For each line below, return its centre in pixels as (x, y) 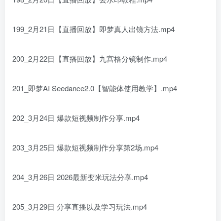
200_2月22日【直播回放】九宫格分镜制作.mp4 (90, 58)
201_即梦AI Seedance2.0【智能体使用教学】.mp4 (95, 88)
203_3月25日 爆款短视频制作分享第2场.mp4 (85, 147)
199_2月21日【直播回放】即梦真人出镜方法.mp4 (93, 29)
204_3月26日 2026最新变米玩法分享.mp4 (80, 177)
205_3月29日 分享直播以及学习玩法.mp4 (80, 206)
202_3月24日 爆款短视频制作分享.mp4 (76, 118)
